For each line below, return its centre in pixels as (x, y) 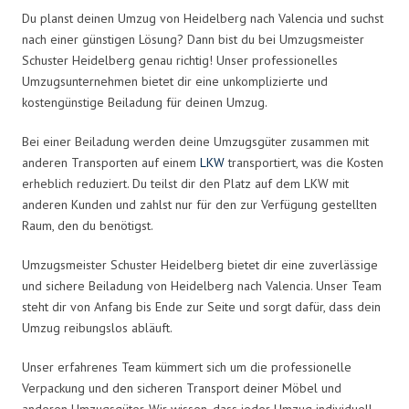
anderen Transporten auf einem (111, 162)
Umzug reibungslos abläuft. (97, 327)
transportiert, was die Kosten (304, 162)
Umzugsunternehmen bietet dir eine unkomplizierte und (175, 81)
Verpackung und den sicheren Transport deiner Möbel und (182, 388)
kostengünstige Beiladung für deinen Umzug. (145, 102)
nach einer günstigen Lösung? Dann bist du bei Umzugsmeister (193, 39)
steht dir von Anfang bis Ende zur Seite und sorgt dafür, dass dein (201, 306)
